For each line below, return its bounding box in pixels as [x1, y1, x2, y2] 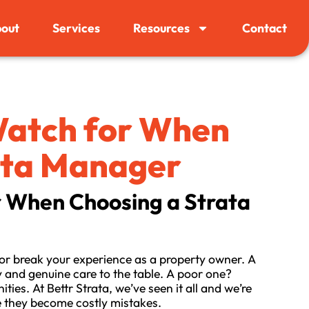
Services [52, 20, 101, 37]
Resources [133, 20, 190, 37]
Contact [242, 20, 287, 37]
